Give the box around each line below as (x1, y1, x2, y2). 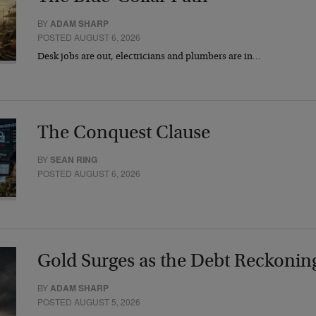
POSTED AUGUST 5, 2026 (37, 296, 141, 308)
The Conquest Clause (37, 123, 211, 143)
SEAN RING (50, 152, 98, 166)
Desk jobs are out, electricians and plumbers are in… (37, 51, 262, 62)
